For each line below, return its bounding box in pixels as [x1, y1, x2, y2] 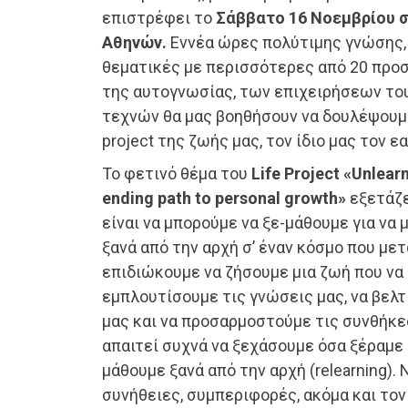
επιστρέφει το [102, 8, 216, 28]
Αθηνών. [102, 33, 167, 53]
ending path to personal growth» [102, 189, 350, 209]
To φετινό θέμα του [102, 164, 251, 184]
